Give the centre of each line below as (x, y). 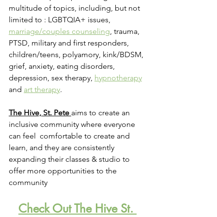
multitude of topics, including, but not (75, 8)
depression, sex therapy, (52, 78)
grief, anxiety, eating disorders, (63, 66)
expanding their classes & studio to (70, 159)
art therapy (42, 90)
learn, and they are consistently (62, 148)
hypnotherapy (118, 78)
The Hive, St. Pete (39, 113)
